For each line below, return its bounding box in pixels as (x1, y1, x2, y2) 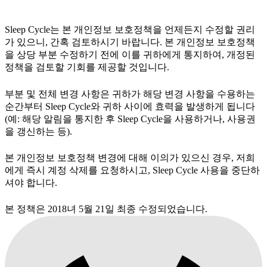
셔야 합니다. (5, 177, 57, 188)
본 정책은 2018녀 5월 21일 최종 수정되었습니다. (5, 204, 207, 215)
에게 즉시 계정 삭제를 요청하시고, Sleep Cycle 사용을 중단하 (5, 164, 260, 175)
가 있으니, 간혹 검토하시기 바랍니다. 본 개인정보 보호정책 (5, 37, 255, 48)
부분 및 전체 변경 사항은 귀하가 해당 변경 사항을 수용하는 (5, 88, 255, 99)
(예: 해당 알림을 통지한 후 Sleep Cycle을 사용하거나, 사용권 (5, 113, 256, 124)
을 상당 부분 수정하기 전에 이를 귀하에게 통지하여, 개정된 (5, 49, 255, 60)
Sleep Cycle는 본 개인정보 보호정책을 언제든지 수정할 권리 (5, 24, 255, 35)
